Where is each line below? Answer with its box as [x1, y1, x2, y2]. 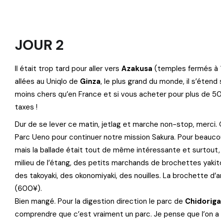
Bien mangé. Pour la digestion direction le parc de [15, 196, 185, 206]
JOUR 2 [15, 36, 64, 54]
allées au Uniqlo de [15, 76, 80, 86]
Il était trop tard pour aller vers [15, 64, 121, 74]
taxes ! [15, 102, 37, 112]
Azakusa [121, 64, 152, 74]
